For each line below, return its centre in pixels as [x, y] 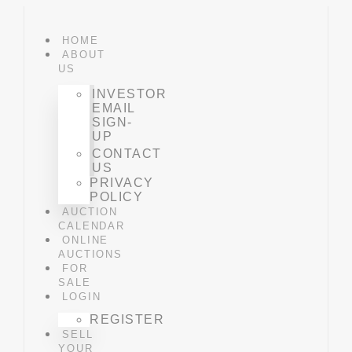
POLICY [117, 197]
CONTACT [127, 154]
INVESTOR [130, 94]
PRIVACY [122, 183]
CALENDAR [92, 226]
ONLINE [86, 240]
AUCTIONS [90, 254]
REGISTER [127, 319]
